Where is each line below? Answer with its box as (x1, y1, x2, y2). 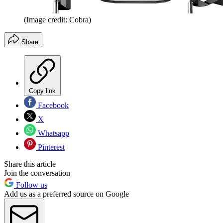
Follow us (14, 181, 47, 190)
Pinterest (36, 143, 65, 152)
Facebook (36, 101, 69, 110)
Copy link (29, 87, 56, 95)
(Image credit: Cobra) (24, 15, 91, 24)
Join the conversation (4, 169, 70, 178)
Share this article (4, 160, 56, 169)
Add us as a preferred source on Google (4, 190, 129, 199)
